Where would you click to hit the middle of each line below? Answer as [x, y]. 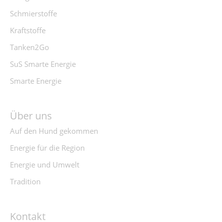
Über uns [31, 116]
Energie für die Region [47, 148]
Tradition [25, 181]
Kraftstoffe [28, 30]
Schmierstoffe [33, 13]
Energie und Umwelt [45, 165]
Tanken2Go [29, 47]
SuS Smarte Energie [43, 64]
